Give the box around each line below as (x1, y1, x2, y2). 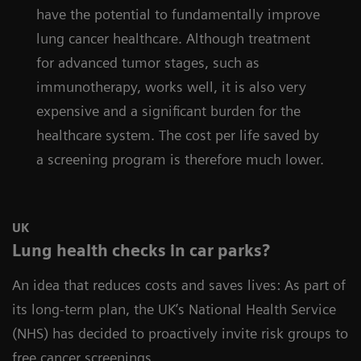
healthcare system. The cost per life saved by (36, 127, 319, 143)
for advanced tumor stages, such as (36, 54, 259, 71)
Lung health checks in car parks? (12, 241, 270, 260)
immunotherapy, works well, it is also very (36, 78, 306, 95)
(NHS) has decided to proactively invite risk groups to (12, 325, 348, 342)
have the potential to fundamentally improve (36, 6, 320, 23)
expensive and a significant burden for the (36, 102, 301, 119)
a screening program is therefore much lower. (36, 151, 324, 168)
